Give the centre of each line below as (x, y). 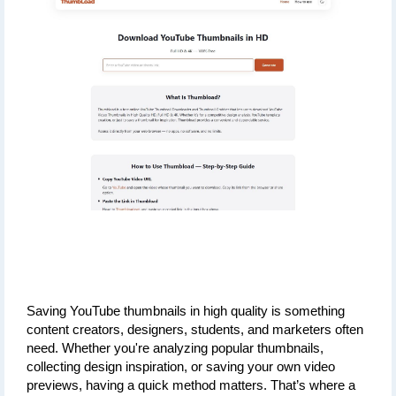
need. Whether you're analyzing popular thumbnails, (175, 349)
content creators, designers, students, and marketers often (195, 330)
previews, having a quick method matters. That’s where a (191, 386)
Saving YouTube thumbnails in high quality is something (186, 312)
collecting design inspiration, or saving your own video (181, 367)
